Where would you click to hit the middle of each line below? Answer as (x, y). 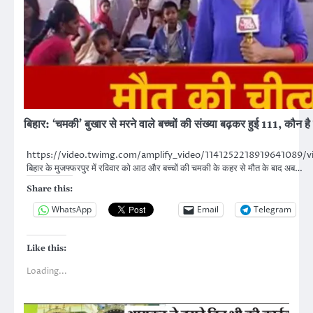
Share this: (50, 189)
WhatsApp (72, 210)
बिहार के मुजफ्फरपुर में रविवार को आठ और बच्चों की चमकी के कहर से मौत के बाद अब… (165, 168)
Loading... (47, 271)
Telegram (272, 210)
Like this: (46, 248)
